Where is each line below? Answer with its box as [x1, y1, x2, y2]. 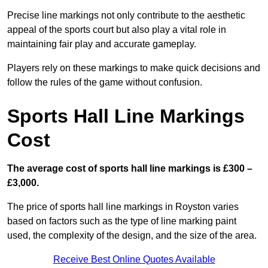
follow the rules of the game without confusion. [7, 77, 202, 88]
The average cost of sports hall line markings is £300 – [7, 163, 252, 174]
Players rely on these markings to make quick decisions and [7, 63, 260, 74]
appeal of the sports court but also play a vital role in [7, 25, 226, 35]
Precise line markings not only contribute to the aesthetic [7, 10, 245, 21]
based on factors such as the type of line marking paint [7, 216, 236, 227]
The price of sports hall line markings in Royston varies [7, 202, 239, 212]
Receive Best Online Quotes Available [53, 254, 215, 265]
